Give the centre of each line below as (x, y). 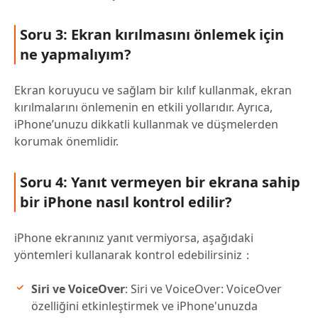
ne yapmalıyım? (76, 55)
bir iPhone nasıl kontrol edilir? (126, 202)
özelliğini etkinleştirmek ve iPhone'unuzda (144, 306)
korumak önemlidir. (66, 142)
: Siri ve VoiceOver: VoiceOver (203, 289)
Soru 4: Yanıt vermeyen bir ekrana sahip (160, 182)
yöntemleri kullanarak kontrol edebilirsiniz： (134, 255)
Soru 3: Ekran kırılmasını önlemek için (152, 35)
